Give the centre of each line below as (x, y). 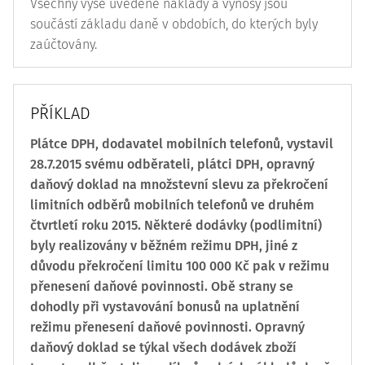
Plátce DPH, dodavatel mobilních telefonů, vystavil (182, 144)
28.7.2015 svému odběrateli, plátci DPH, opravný (172, 164)
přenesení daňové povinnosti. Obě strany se (162, 286)
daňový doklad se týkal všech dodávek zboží (163, 347)
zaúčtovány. (64, 44)
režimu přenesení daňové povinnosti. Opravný (167, 327)
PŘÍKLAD (60, 113)
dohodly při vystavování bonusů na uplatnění (165, 307)
